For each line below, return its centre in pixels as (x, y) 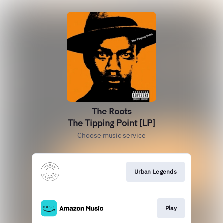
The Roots (111, 111)
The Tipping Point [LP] (111, 123)
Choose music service (111, 135)
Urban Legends (156, 171)
